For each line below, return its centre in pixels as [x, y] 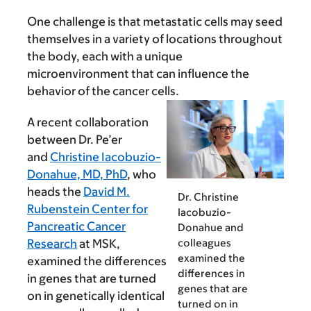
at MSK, [99, 244]
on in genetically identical [96, 296]
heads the [55, 192]
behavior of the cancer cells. [103, 91]
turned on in [208, 303]
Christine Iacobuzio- [106, 157]
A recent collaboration [88, 123]
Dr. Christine [208, 196]
